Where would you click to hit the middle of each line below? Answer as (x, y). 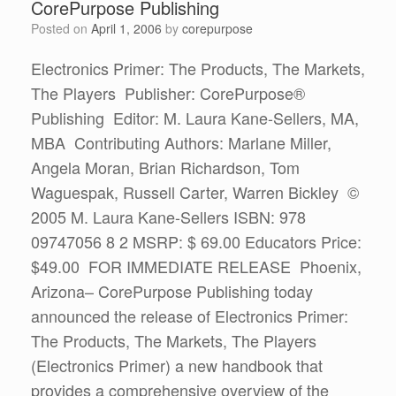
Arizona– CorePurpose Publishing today (172, 291)
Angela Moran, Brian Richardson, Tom (165, 167)
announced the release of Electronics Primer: (190, 316)
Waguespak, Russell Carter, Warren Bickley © (195, 192)
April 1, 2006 (126, 28)
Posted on (65, 28)
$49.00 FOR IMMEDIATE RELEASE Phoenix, (196, 266)
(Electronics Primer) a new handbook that (177, 365)
